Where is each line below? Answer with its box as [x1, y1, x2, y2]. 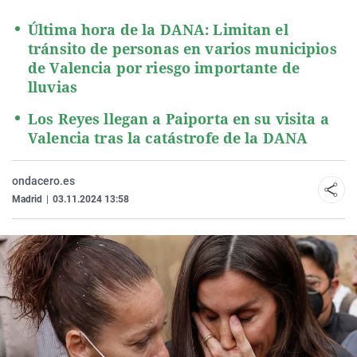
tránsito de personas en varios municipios [28, 39, 337, 58]
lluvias [28, 77, 77, 96]
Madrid [12, 194, 42, 205]
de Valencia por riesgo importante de [28, 58, 300, 77]
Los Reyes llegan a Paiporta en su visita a [28, 109, 329, 128]
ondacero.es [12, 175, 75, 187]
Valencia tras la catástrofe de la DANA [28, 128, 308, 147]
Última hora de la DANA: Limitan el [28, 20, 288, 39]
